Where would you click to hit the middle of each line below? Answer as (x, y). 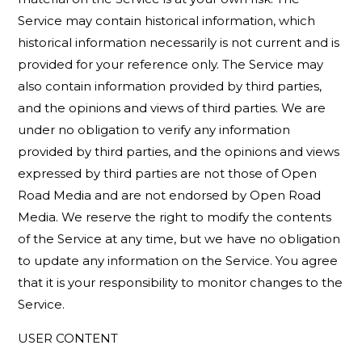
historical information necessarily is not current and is (179, 42)
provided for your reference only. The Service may (171, 64)
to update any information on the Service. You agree (178, 261)
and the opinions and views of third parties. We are (172, 108)
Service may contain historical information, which (167, 21)
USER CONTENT (68, 338)
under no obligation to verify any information (154, 130)
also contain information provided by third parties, (170, 86)
